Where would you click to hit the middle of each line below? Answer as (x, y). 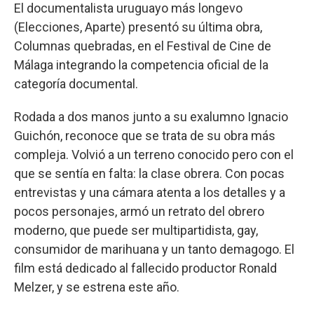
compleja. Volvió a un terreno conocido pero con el (154, 154)
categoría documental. (76, 83)
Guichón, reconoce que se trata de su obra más (145, 135)
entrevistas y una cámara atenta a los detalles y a (150, 192)
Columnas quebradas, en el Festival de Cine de (143, 46)
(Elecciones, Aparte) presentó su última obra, (138, 27)
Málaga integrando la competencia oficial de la (141, 64)
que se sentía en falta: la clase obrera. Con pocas (149, 173)
